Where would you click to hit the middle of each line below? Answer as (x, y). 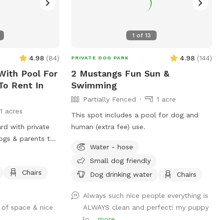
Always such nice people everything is (145, 195)
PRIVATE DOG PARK (100, 57)
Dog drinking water (121, 174)
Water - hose (111, 147)
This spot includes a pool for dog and (135, 115)
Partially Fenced (109, 99)
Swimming (94, 85)
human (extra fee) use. (108, 126)
